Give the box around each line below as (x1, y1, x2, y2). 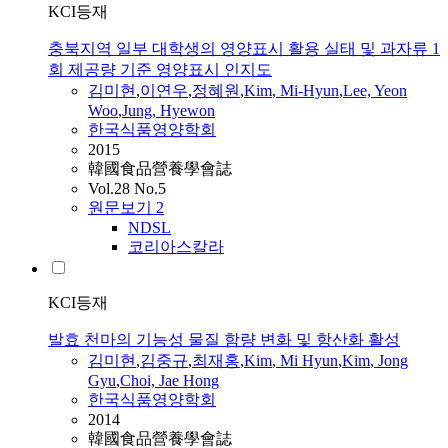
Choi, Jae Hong (120, 372, 219, 390)
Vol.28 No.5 (88, 180, 166, 198)
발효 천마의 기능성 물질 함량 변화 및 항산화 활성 (48, 331, 400, 349)
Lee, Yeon (343, 82, 407, 100)
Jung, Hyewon (122, 102, 215, 120)
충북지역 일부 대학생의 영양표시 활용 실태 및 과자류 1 (48, 40, 440, 58)
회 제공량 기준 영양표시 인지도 (48, 61, 272, 79)
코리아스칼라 (128, 238, 224, 256)
